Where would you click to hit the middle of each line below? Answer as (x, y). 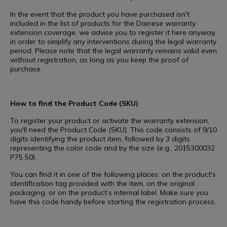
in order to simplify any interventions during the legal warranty (113, 42)
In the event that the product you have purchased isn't (100, 14)
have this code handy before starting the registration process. (113, 202)
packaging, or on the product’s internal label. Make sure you (109, 193)
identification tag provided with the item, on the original (102, 184)
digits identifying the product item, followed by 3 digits (100, 139)
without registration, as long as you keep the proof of (99, 60)
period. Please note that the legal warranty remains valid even (113, 51)
